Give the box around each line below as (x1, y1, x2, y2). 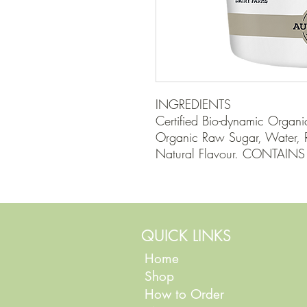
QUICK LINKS (141, 226, 231, 246)
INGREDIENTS (156, 96, 231, 113)
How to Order (145, 286, 228, 304)
